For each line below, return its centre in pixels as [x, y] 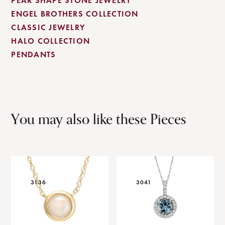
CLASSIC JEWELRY [48, 27]
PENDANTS [34, 54]
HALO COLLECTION [51, 41]
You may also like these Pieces [99, 120]
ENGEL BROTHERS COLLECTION [75, 14]
